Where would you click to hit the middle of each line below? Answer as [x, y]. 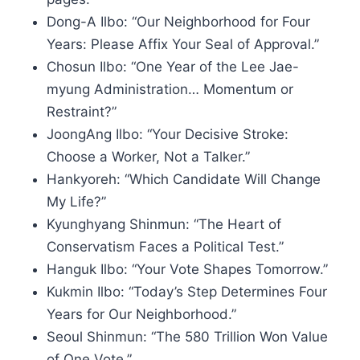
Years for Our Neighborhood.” [141, 314]
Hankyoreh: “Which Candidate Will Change [184, 179]
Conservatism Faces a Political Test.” [165, 247]
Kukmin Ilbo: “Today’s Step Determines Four [187, 292]
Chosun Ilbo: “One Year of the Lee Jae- [173, 67]
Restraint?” [82, 112]
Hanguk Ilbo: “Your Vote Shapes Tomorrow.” [187, 269]
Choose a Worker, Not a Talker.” [148, 157]
